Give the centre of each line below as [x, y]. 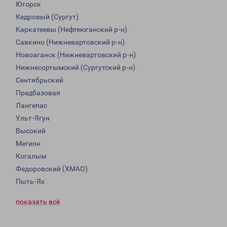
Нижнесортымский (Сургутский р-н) [75, 68]
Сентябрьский [40, 80]
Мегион [28, 144]
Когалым [31, 156]
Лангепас [31, 106]
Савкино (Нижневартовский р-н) [70, 42]
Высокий [31, 131]
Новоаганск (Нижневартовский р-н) [76, 55]
